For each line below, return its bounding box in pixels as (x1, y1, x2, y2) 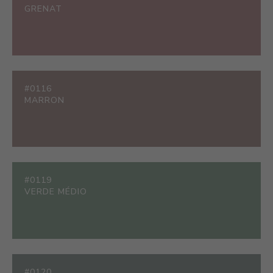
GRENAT (24, 2, 62, 15)
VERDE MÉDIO (24, 186, 87, 198)
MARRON (24, 94, 65, 106)
